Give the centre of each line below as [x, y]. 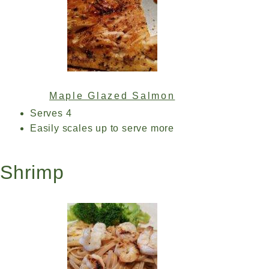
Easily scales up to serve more [102, 128]
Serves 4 [51, 113]
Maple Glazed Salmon [112, 96]
